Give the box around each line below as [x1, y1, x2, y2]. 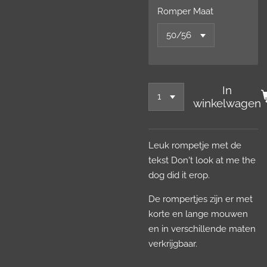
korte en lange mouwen [148, 208, 248, 219]
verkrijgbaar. [148, 238, 197, 249]
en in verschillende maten [148, 223, 256, 234]
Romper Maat [157, 5, 213, 17]
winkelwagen [193, 97, 262, 110]
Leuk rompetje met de [148, 139, 241, 151]
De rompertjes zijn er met [148, 193, 253, 204]
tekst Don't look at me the [148, 154, 256, 166]
